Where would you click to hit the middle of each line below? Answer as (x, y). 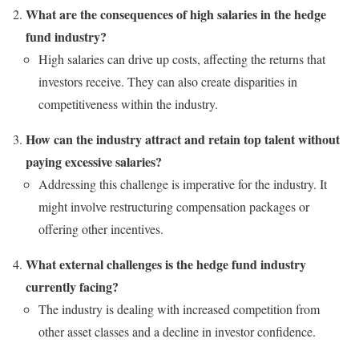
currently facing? (72, 286)
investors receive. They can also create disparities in (168, 81)
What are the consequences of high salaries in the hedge (176, 14)
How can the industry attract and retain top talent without (183, 139)
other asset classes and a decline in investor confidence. (177, 331)
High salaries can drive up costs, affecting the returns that (182, 58)
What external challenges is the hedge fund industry (166, 264)
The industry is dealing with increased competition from (179, 309)
